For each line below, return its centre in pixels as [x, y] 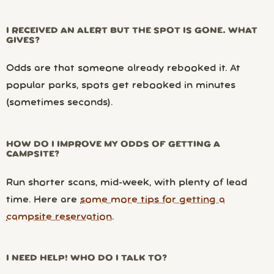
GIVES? [23, 40]
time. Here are [43, 200]
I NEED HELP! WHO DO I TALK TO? [87, 258]
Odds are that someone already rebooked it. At [123, 69]
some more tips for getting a [153, 200]
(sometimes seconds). [59, 103]
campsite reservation [59, 217]
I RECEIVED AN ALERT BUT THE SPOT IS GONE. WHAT [132, 31]
